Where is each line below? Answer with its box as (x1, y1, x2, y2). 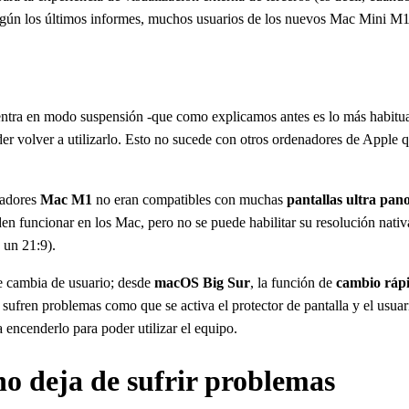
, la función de (250, 274, 336, 290)
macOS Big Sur (154, 274, 250, 290)
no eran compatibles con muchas (92, 191, 287, 207)
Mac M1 (40, 191, 92, 207)
